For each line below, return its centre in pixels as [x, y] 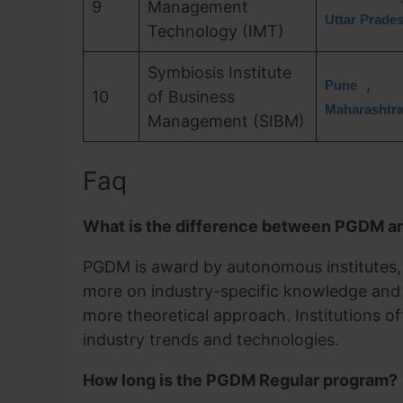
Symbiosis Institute [219, 72]
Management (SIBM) [226, 121]
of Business [191, 97]
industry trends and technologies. [211, 340]
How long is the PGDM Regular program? [240, 380]
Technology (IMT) [216, 31]
